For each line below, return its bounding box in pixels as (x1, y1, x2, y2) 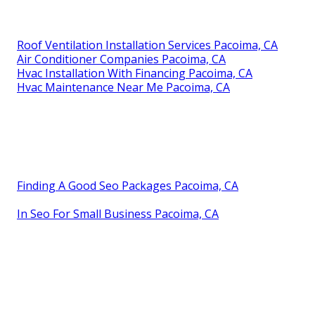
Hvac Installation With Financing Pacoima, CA (17, 65, 252, 81)
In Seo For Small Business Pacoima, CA (17, 205, 219, 221)
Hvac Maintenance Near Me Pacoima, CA (17, 79, 230, 95)
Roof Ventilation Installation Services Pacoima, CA (17, 37, 278, 53)
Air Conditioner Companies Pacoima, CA (17, 51, 226, 67)
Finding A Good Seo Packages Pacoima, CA (17, 177, 238, 193)
